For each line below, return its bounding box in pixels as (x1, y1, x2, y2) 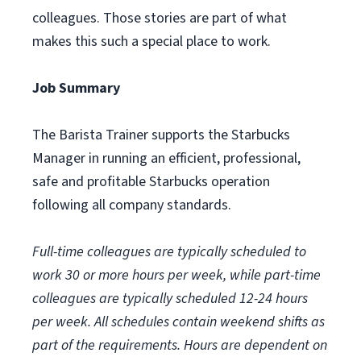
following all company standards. (32, 195, 231, 215)
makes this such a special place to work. (32, 31, 271, 52)
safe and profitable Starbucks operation (32, 172, 270, 192)
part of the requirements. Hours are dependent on (32, 335, 327, 355)
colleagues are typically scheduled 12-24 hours (32, 288, 308, 309)
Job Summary (32, 78, 120, 98)
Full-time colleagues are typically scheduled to (32, 242, 306, 262)
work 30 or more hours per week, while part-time (32, 265, 321, 285)
